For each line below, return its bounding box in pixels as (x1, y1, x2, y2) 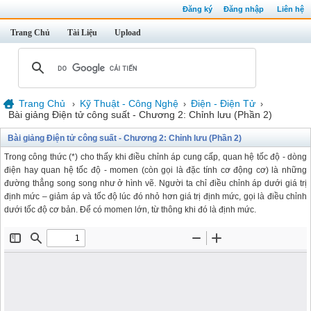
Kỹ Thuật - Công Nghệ (80, 98, 178, 109)
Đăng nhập (224, 5, 264, 13)
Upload (115, 28, 141, 37)
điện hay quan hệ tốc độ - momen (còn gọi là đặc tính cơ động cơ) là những (4, 165, 307, 175)
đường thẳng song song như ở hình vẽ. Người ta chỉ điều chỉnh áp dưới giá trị (4, 178, 307, 188)
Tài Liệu (67, 28, 97, 37)
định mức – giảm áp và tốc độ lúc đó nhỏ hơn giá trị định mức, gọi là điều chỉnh (4, 192, 307, 201)
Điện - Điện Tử (191, 98, 255, 109)
